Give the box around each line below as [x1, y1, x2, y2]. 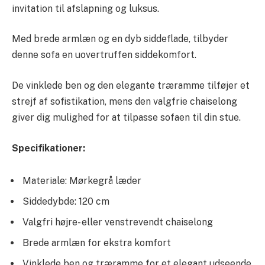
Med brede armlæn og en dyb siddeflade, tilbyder [12, 33, 228, 45]
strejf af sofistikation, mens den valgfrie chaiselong [12, 96, 237, 108]
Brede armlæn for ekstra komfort [22, 237, 171, 249]
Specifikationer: [12, 142, 85, 154]
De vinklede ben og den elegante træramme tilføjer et [12, 80, 250, 92]
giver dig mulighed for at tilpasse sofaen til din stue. [12, 112, 241, 124]
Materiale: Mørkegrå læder [22, 175, 141, 187]
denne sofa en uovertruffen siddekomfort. [12, 49, 196, 61]
